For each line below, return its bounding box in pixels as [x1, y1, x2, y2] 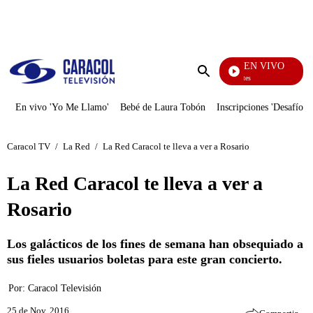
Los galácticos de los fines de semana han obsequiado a [7, 237, 303, 251]
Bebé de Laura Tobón [120, 102, 205, 112]
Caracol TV [7, 140, 50, 152]
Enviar [203, 79, 233, 91]
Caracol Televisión [28, 283, 101, 293]
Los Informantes [201, 74, 247, 82]
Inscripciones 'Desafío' [217, 102, 305, 112]
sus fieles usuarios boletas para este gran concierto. [7, 252, 282, 266]
